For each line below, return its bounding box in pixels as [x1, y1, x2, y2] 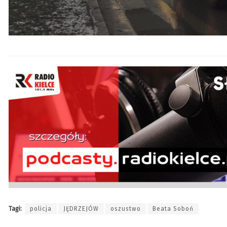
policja [30, 205, 52, 213]
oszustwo [110, 205, 141, 213]
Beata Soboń [153, 205, 194, 213]
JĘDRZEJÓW [63, 205, 99, 213]
